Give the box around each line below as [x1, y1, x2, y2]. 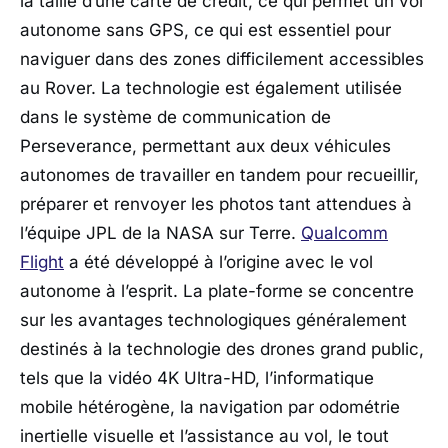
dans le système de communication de [20, 107, 331, 128]
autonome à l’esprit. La [20, 281, 208, 302]
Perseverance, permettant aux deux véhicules [20, 136, 391, 157]
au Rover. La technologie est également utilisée [20, 78, 402, 99]
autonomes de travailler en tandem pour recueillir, [20, 165, 419, 186]
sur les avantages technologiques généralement [20, 310, 407, 331]
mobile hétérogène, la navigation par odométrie [20, 397, 400, 418]
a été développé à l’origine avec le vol [64, 252, 373, 273]
